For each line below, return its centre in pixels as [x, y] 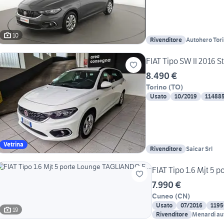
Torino [156, 87]
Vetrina [13, 144]
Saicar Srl [199, 149]
